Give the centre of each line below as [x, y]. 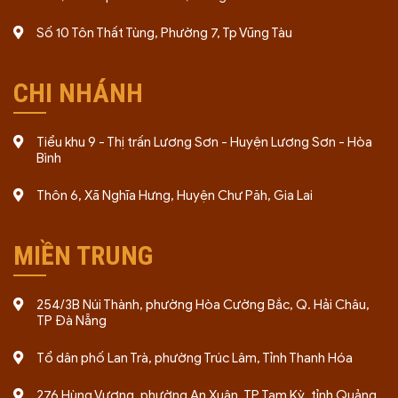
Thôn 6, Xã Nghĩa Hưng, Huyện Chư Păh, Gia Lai [175, 195]
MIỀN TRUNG [83, 255]
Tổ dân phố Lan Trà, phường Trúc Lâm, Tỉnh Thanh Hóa [195, 358]
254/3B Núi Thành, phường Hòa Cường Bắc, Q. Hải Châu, [203, 305]
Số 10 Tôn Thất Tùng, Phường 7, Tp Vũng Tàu [164, 33]
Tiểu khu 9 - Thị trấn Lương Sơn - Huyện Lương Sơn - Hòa [204, 142]
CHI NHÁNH [78, 93]
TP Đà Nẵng [72, 321]
